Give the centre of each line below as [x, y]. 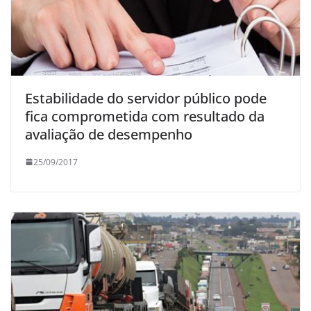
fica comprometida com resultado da [145, 116]
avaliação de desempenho [109, 134]
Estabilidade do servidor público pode [146, 98]
